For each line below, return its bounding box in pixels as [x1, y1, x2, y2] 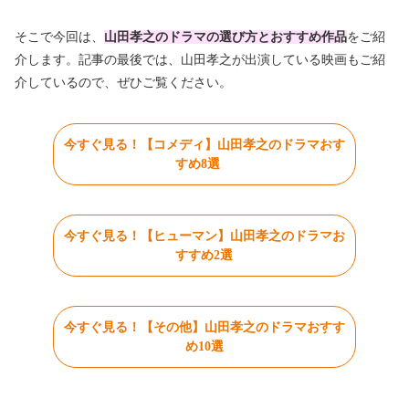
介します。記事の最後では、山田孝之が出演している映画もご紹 [15, 53, 385, 68]
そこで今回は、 [15, 30, 104, 45]
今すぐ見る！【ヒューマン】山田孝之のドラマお [63, 229, 345, 244]
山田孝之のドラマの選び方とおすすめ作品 [104, 30, 347, 45]
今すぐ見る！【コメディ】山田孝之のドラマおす [63, 138, 345, 152]
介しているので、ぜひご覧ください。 [15, 76, 232, 90]
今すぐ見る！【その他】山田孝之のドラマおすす [63, 320, 345, 335]
